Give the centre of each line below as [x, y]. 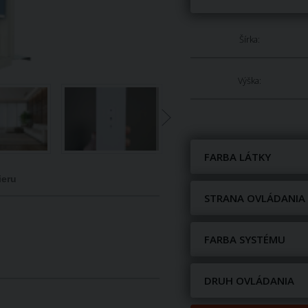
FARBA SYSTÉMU [245, 239]
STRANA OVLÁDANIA [255, 198]
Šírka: [249, 40]
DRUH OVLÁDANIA [250, 280]
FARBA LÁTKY [238, 157]
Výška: [249, 81]
